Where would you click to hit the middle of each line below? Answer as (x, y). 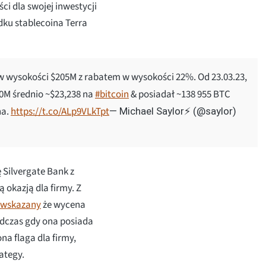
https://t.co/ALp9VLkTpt (60, 111)
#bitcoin (112, 94)
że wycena (63, 205)
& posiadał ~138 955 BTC (180, 94)
